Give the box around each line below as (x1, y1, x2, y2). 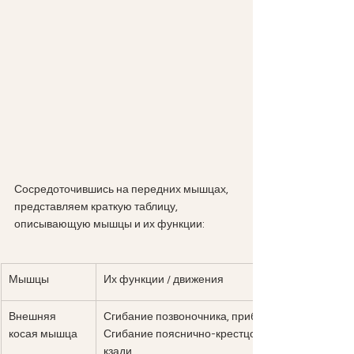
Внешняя (9, 311, 58, 323)
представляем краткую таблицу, (14, 201, 180, 213)
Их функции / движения (104, 274, 224, 286)
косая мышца (9, 329, 77, 341)
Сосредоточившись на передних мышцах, (14, 184, 231, 196)
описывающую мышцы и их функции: (14, 219, 205, 231)
